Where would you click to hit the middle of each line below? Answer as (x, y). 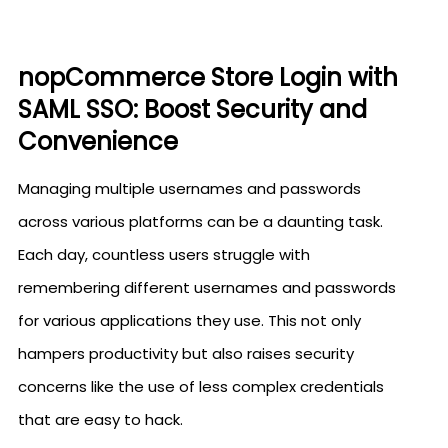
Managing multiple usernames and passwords (189, 188)
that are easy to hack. (100, 419)
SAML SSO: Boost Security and (192, 109)
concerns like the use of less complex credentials (201, 386)
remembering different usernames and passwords (207, 287)
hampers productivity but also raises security (186, 353)
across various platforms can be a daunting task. (200, 221)
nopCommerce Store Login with (208, 77)
